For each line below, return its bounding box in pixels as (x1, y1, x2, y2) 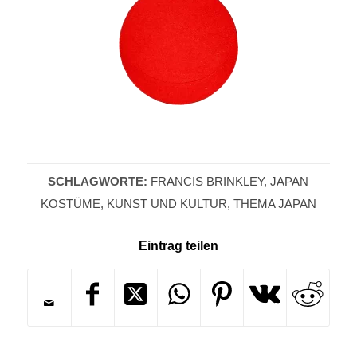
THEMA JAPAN (233, 197, 316, 211)
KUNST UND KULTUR (106, 197, 227, 211)
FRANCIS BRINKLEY (151, 175, 265, 189)
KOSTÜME (40, 197, 100, 211)
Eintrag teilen (138, 239, 218, 253)
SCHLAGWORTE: (48, 175, 148, 189)
